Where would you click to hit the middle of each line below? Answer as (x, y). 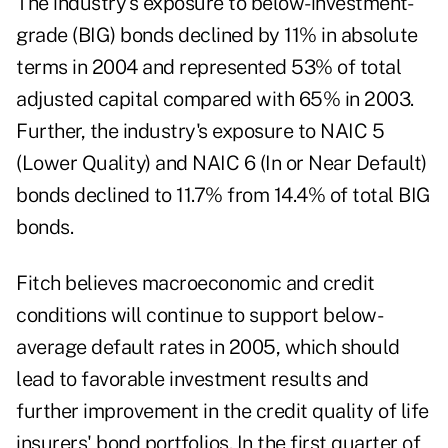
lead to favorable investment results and (192, 379)
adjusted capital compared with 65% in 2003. (215, 99)
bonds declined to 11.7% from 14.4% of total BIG (223, 195)
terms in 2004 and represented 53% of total (208, 67)
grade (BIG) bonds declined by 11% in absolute (217, 35)
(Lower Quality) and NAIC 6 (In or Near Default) (221, 163)
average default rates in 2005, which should (208, 347)
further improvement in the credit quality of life (222, 411)
